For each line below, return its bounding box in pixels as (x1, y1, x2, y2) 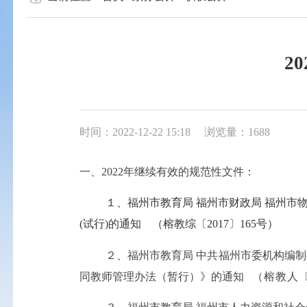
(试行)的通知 (79, 218, 142, 230)
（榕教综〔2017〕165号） (152, 218, 279, 230)
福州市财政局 (195, 197, 262, 209)
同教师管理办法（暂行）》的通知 (79, 270, 253, 282)
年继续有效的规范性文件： (123, 165, 256, 177)
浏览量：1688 (204, 126, 270, 138)
